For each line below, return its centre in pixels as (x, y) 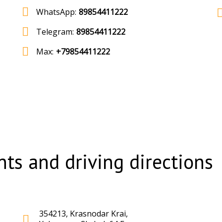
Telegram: (55, 31)
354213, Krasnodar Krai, (84, 214)
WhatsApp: (56, 12)
